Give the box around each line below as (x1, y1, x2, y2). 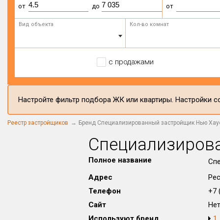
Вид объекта (19, 21, 54, 27)
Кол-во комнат (129, 21, 169, 27)
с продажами (108, 57, 154, 66)
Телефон (88, 187, 121, 195)
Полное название (88, 156, 152, 165)
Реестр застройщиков (7, 119, 68, 126)
